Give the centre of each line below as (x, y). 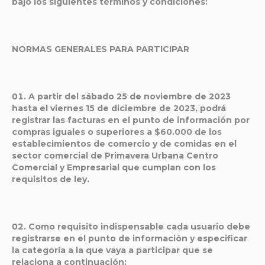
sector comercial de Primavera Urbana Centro (115, 156)
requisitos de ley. (51, 179)
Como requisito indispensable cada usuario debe (139, 227)
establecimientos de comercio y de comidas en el (124, 144)
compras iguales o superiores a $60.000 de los (117, 132)
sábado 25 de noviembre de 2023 (156, 96)
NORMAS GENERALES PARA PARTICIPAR (101, 49)
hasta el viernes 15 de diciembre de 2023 (104, 108)
